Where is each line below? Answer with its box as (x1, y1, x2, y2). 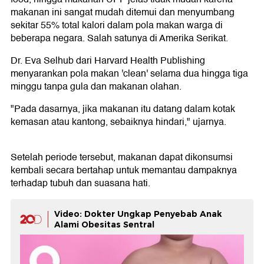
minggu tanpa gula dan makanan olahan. (11, 78, 181, 94)
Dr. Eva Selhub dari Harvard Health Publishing (11, 52, 205, 68)
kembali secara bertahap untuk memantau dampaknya (11, 162, 237, 178)
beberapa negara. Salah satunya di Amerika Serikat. (11, 30, 228, 46)
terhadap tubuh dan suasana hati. (11, 175, 150, 191)
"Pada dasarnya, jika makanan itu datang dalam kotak (11, 101, 235, 117)
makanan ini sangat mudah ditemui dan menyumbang (11, 4, 235, 20)
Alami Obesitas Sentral (54, 219, 154, 230)
